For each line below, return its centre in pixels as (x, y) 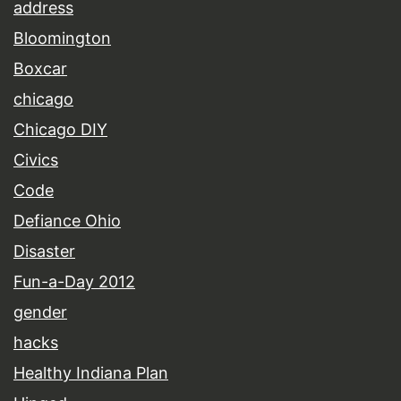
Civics (36, 160)
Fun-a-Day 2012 (74, 282)
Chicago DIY (60, 130)
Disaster (44, 252)
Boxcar (40, 69)
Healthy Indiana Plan (91, 373)
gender (40, 312)
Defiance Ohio (67, 221)
